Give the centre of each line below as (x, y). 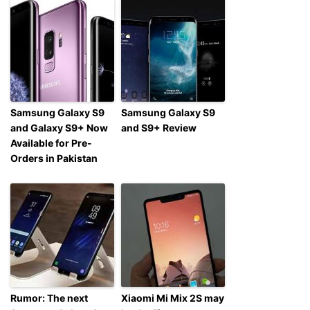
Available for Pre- (51, 143)
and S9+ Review (159, 127)
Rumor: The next (49, 298)
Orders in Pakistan (54, 158)
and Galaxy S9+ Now (59, 127)
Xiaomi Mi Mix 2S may (173, 298)
